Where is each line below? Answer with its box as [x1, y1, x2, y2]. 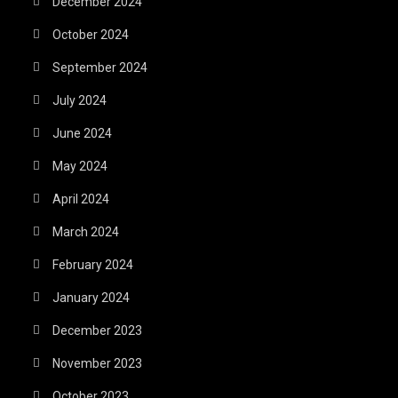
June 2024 [52, 125, 113, 140]
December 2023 [52, 322, 143, 338]
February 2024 [52, 257, 134, 272]
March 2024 [52, 224, 120, 239]
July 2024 [52, 92, 107, 107]
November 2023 [52, 355, 143, 370]
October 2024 [52, 27, 130, 42]
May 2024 [52, 158, 108, 173]
